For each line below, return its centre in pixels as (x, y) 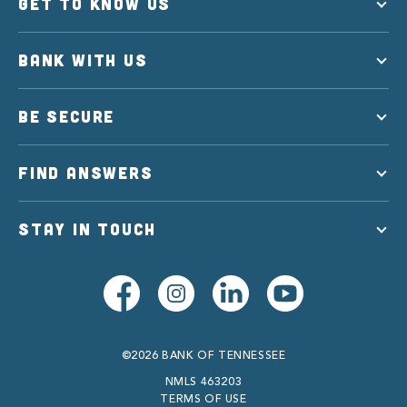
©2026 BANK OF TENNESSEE (203, 356)
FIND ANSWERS (86, 172)
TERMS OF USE (203, 399)
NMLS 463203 (203, 382)
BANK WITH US (83, 60)
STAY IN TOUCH (87, 228)
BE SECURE (67, 116)
